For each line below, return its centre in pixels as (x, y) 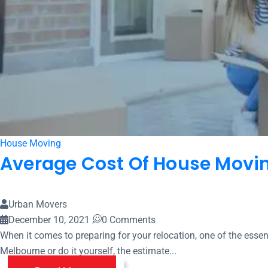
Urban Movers (38, 204)
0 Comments (129, 220)
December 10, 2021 (49, 220)
